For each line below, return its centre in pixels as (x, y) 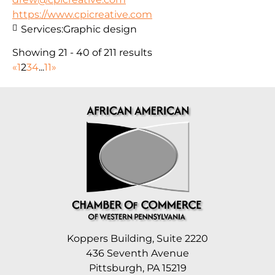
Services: (42, 29)
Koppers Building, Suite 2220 (137, 239)
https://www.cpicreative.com (82, 14)
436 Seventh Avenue (137, 254)
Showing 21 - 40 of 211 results (82, 52)
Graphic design (100, 29)
